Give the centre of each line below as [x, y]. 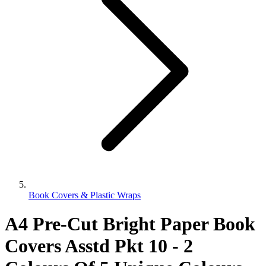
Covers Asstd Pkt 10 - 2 [99, 246]
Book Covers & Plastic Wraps [85, 195]
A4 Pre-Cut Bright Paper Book [130, 224]
